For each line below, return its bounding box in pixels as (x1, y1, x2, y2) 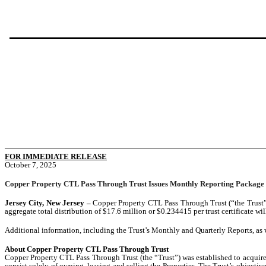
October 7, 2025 (5, 160, 56, 169)
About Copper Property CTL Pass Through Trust (5, 244, 169, 254)
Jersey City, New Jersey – (5, 198, 93, 207)
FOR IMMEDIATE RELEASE (5, 151, 107, 161)
